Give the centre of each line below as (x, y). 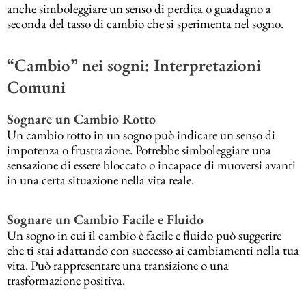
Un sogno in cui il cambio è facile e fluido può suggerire (144, 236)
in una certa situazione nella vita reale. (100, 180)
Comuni (36, 87)
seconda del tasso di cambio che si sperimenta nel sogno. (145, 24)
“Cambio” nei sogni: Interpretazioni (134, 65)
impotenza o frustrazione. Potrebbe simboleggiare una (139, 150)
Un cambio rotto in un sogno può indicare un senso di (141, 135)
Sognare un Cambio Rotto (81, 119)
